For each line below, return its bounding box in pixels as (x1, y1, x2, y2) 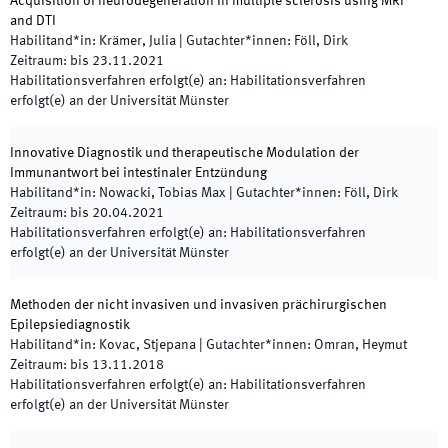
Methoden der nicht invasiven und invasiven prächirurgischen (10, 298, 387, 312)
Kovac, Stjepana (99, 338, 196, 352)
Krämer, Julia (99, 34, 176, 48)
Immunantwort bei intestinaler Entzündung (10, 166, 267, 180)
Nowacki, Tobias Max (99, 186, 226, 200)
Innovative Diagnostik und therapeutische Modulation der (10, 146, 359, 160)
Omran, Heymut (314, 338, 407, 352)
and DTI (10, 14, 56, 28)
